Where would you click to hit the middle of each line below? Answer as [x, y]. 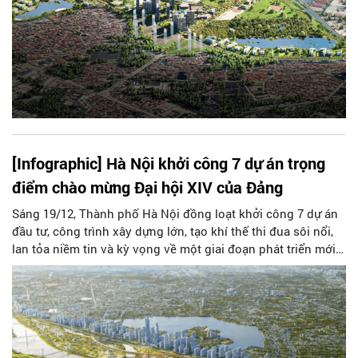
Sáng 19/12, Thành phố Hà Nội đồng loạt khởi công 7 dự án [175, 214]
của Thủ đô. [45, 267]
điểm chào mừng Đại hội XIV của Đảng [147, 187]
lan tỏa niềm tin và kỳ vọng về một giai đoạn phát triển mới [174, 249]
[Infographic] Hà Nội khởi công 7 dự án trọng [169, 163]
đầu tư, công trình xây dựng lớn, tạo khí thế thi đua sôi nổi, [173, 231]
